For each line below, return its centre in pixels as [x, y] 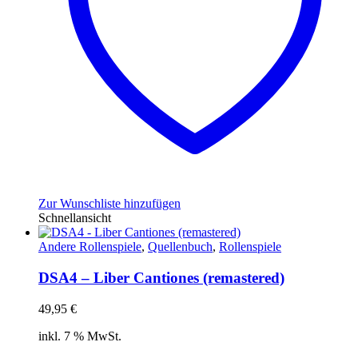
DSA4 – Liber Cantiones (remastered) [161, 277]
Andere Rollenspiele [90, 247]
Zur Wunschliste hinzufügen [109, 204]
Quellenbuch [180, 247]
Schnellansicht [75, 218]
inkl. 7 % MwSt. [80, 336]
